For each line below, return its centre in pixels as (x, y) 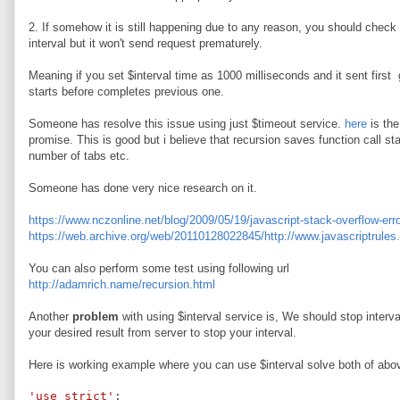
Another (50, 317)
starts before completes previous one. (126, 92)
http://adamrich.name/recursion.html (122, 284)
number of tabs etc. (79, 156)
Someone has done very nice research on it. (143, 188)
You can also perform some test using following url (159, 268)
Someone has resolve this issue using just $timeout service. (187, 124)
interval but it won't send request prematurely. (146, 43)
